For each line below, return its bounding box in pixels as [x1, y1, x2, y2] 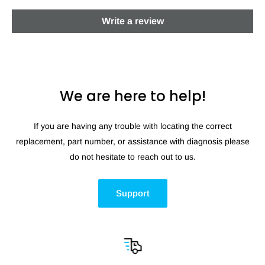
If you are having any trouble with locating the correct [33, 121, 232, 131]
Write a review [101, 15, 164, 26]
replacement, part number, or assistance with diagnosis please [15, 136, 250, 146]
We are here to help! [59, 86, 206, 106]
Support [115, 188, 150, 198]
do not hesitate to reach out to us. [69, 151, 196, 161]
